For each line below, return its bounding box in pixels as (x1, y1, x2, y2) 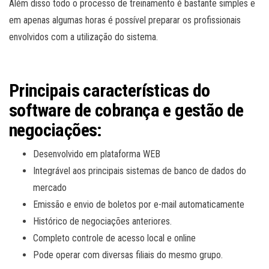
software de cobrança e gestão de (9, 99, 244, 121)
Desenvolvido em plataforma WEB (33, 148, 160, 160)
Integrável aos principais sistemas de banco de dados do (33, 165, 246, 177)
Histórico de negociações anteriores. (33, 215, 172, 227)
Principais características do (9, 79, 210, 101)
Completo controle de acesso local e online (33, 232, 196, 244)
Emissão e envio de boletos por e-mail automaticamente (33, 198, 244, 210)
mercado (33, 181, 67, 193)
